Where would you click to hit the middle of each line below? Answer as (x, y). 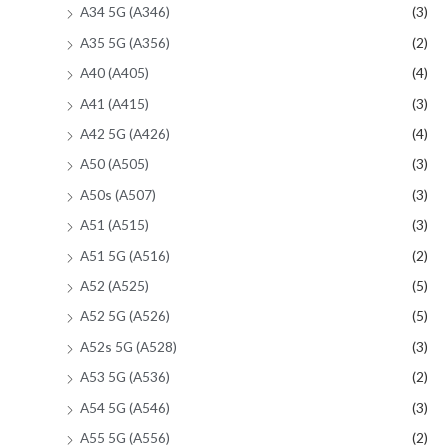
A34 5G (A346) (125, 12)
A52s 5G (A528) (128, 346)
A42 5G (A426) (125, 133)
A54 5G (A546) (125, 407)
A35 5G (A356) (125, 42)
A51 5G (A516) (125, 255)
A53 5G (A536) (125, 377)
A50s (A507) (118, 194)
